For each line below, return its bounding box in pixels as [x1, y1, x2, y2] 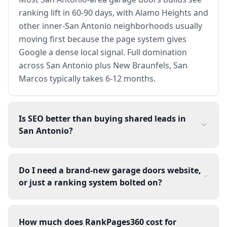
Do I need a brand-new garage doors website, [19, 164, 201, 176]
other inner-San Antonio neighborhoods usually [19, 20, 202, 31]
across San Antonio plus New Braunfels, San [19, 59, 187, 71]
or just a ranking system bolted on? [19, 176, 162, 188]
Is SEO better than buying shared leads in [19, 112, 186, 124]
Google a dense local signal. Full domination [19, 46, 187, 58]
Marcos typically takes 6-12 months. [19, 72, 156, 84]
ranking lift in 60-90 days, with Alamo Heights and [19, 7, 208, 18]
